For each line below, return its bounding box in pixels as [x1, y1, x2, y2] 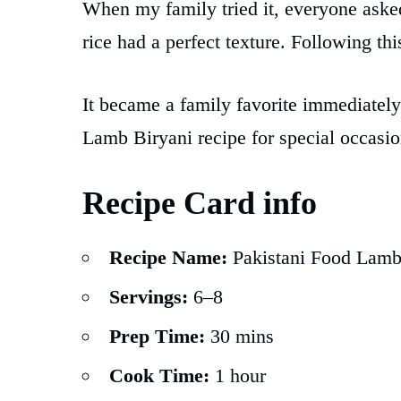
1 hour [209, 363, 266, 387]
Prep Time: [109, 324, 205, 347]
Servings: [109, 285, 188, 308]
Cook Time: [109, 363, 209, 387]
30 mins [205, 324, 274, 347]
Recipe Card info [82, 184, 317, 221]
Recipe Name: [109, 245, 227, 269]
